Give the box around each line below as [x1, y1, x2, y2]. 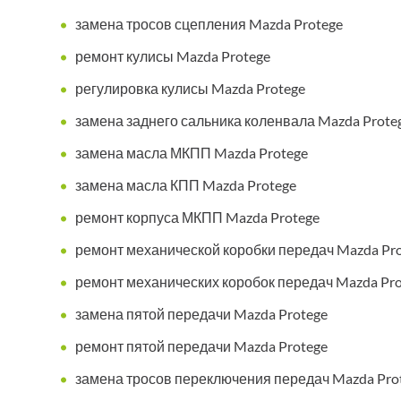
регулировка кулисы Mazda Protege [75, 80, 305, 98]
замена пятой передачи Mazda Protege [75, 305, 328, 323]
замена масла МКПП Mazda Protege [75, 144, 308, 162]
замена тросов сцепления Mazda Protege [75, 15, 343, 33]
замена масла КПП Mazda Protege [75, 176, 296, 194]
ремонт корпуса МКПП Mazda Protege [75, 209, 320, 226]
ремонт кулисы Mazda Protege [75, 47, 270, 65]
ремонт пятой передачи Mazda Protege [75, 337, 328, 355]
